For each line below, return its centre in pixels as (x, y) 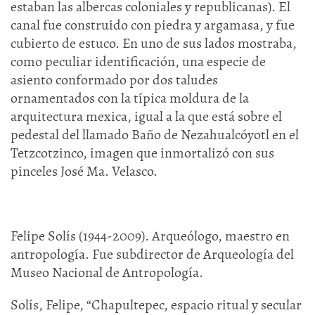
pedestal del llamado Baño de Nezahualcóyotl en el (155, 135)
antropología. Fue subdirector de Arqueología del (152, 254)
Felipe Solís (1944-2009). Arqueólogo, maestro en (150, 236)
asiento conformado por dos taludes (114, 80)
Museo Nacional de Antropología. (107, 272)
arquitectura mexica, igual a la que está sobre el (146, 116)
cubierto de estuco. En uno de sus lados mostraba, (154, 43)
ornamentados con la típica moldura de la (130, 98)
